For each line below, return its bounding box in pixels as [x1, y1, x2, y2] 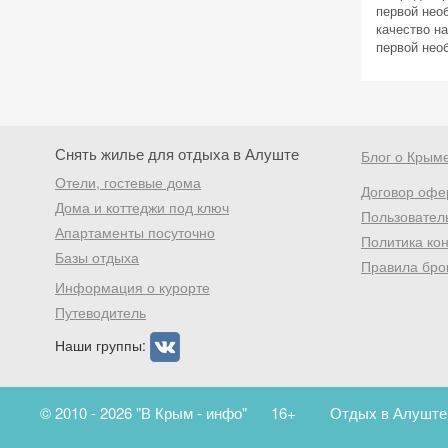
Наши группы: [55, 334, 150, 355]
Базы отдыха [55, 247, 139, 267]
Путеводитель [55, 302, 146, 322]
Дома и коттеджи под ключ [55, 197, 229, 217]
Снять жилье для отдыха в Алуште [55, 143, 299, 164]
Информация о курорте [55, 277, 210, 297]
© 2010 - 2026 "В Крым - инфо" [40, 402, 251, 423]
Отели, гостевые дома [55, 172, 201, 192]
